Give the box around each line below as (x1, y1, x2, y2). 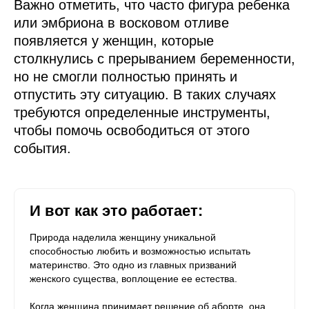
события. (14, 140, 71, 156)
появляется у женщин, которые (14, 32, 214, 48)
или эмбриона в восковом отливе (14, 14, 229, 30)
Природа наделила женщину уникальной (30, 231, 216, 243)
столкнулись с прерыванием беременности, (14, 50, 295, 66)
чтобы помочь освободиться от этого (14, 122, 250, 138)
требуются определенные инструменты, (14, 104, 270, 120)
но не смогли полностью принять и (14, 68, 237, 84)
